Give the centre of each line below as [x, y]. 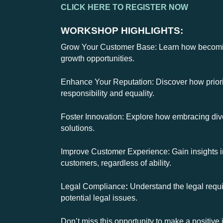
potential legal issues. [99, 198]
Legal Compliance [93, 187]
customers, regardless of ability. [116, 163]
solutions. [78, 128]
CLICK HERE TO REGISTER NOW [124, 7]
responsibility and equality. [108, 94]
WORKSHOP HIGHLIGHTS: [122, 31]
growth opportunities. [98, 59]
